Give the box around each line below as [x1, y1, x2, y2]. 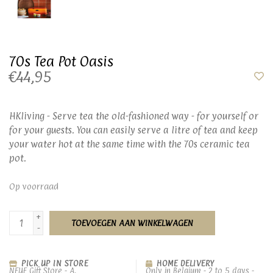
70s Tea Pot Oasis [9, 53, 113, 69]
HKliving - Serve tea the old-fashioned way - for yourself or [9, 110, 258, 122]
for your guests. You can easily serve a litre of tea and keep [9, 124, 258, 136]
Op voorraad [9, 181, 58, 191]
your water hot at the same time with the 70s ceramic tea [9, 138, 250, 150]
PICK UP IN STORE [18, 258, 88, 268]
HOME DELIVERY [154, 258, 214, 268]
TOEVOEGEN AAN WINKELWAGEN [71, 218, 193, 228]
